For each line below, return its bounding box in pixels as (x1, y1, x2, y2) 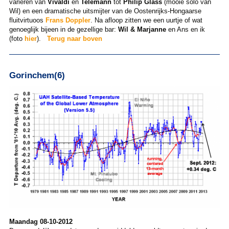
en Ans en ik (166, 25, 205, 33)
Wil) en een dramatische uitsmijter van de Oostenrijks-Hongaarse (9, 7, 201, 15)
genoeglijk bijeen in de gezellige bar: (9, 25, 118, 33)
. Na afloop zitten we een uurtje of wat (90, 16, 202, 24)
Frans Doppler (45, 16, 90, 24)
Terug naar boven (47, 34, 102, 42)
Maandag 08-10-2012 (9, 217, 73, 225)
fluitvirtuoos (9, 16, 45, 24)
